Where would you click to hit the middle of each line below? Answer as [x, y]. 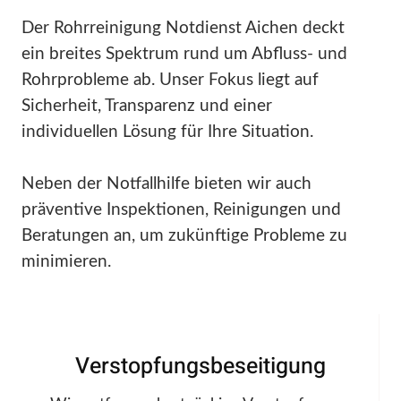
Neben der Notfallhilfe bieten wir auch [166, 184]
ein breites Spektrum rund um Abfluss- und [184, 55]
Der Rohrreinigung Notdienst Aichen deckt [183, 29]
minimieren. [66, 262]
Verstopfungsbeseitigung [200, 367]
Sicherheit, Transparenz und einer [147, 107]
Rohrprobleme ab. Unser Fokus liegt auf [170, 81]
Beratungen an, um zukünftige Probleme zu [184, 236]
